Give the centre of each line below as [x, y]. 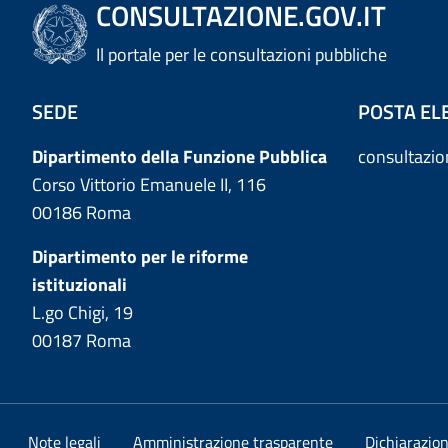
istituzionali [79, 285]
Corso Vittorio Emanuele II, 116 [149, 185]
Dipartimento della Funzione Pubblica [179, 157]
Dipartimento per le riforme [140, 257]
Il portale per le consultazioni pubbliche [242, 55]
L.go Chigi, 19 [82, 313]
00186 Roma [81, 213]
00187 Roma [81, 341]
